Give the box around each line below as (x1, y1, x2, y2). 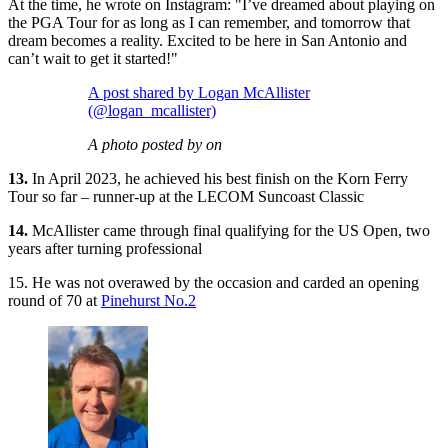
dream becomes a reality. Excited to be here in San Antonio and (8, 32, 407, 50)
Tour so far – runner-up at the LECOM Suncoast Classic (8, 188, 364, 206)
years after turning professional (8, 240, 202, 258)
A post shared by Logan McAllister (88, 84, 310, 102)
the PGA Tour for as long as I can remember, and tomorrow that (8, 14, 410, 32)
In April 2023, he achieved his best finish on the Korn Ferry (28, 170, 408, 188)
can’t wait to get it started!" (8, 50, 178, 68)
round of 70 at (8, 292, 101, 310)
